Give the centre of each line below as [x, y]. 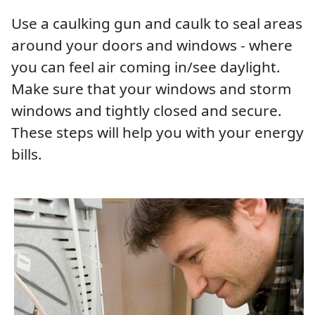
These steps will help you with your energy [157, 132]
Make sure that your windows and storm [151, 88]
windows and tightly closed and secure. [147, 110]
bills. [27, 154]
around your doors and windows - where [152, 45]
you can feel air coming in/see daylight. [146, 66]
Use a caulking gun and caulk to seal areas [157, 23]
